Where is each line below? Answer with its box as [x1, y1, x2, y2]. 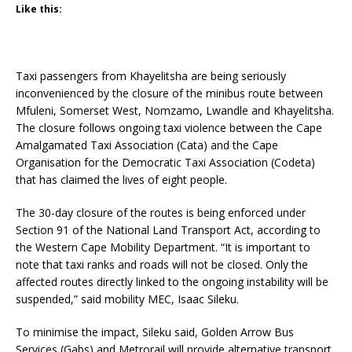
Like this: [16, 2, 62, 16]
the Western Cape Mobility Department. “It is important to [16, 240, 310, 255]
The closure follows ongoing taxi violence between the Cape [16, 120, 322, 136]
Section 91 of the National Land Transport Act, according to [16, 222, 321, 238]
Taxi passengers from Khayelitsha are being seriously [16, 68, 286, 84]
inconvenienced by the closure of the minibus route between [16, 86, 323, 101]
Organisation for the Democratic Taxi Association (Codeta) [16, 155, 315, 170]
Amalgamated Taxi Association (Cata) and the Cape [16, 137, 278, 153]
